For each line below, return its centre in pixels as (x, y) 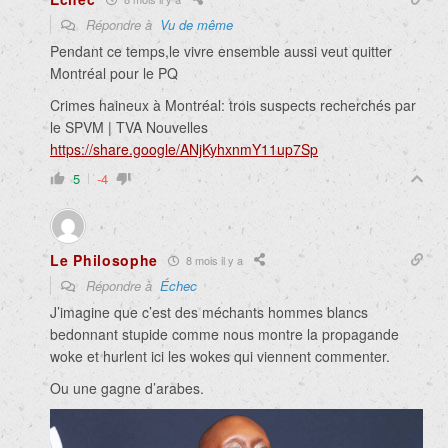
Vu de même (196, 25)
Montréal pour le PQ (114, 73)
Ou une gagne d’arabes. (127, 388)
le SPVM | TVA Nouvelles (129, 127)
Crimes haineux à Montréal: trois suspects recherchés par (233, 105)
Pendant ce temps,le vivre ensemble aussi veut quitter (221, 51)
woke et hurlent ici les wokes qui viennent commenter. (220, 356)
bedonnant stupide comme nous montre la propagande (224, 334)
